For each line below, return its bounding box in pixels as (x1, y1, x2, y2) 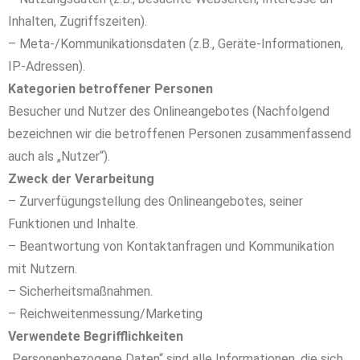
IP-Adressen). (8, 59, 85, 74)
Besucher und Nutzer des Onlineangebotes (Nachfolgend (8, 104, 329, 119)
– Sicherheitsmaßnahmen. (8, 284, 153, 299)
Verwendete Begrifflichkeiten (8, 329, 183, 344)
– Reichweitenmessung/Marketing (8, 306, 202, 321)
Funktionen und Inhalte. (8, 216, 138, 231)
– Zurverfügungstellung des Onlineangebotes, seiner (8, 194, 303, 209)
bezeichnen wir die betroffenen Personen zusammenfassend (8, 126, 351, 141)
